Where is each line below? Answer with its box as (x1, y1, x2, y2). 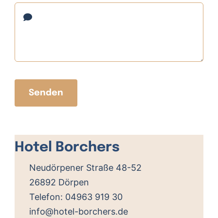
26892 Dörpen (29, 177, 89, 188)
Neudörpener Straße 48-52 (29, 163, 142, 173)
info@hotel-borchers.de (29, 206, 128, 217)
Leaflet (99, 127, 117, 135)
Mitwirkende (167, 127, 201, 135)
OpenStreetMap (126, 127, 168, 135)
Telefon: (29, 192, 65, 202)
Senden (28, 89, 63, 98)
